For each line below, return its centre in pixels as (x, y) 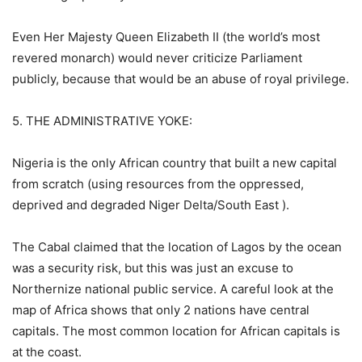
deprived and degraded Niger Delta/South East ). (151, 205)
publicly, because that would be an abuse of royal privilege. (181, 79)
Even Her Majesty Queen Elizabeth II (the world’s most (166, 37)
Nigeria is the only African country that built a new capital (175, 163)
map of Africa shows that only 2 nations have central (161, 310)
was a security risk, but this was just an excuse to (153, 268)
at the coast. (47, 352)
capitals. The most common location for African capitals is (176, 331)
